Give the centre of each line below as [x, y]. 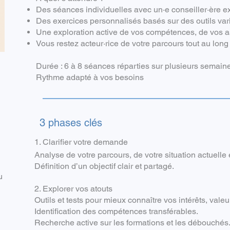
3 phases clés [71, 123]
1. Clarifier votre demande [81, 142]
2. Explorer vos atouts [73, 189]
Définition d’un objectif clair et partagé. [104, 166]
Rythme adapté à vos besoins [90, 77]
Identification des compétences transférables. [116, 211]
